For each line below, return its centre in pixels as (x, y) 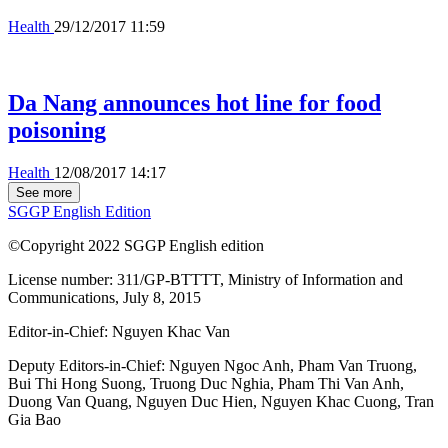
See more (44, 192)
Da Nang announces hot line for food (194, 102)
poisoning (57, 129)
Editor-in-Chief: (60, 331)
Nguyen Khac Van (171, 331)
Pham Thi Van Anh (339, 383)
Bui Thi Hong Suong (75, 383)
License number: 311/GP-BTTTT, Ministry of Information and (205, 279)
